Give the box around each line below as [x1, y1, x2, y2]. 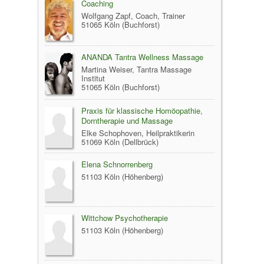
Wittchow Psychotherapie [81, 212, 168, 223]
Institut [81, 72, 105, 84]
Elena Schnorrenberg [81, 158, 153, 170]
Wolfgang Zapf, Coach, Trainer [81, 9, 185, 21]
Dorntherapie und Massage [81, 114, 173, 126]
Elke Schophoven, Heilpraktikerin [81, 127, 194, 138]
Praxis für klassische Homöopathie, [81, 104, 203, 116]
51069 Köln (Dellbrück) [81, 136, 159, 147]
